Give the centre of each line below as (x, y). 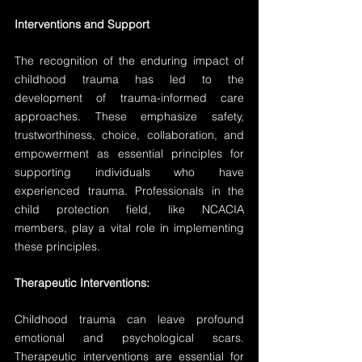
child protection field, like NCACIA (129, 209)
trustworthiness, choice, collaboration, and (129, 135)
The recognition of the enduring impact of (129, 61)
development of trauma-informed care (129, 98)
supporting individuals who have (129, 172)
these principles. (57, 246)
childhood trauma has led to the (129, 79)
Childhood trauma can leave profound (129, 319)
